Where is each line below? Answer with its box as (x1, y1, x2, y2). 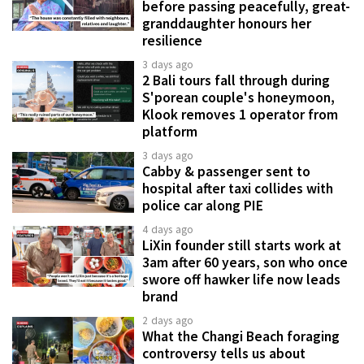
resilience (142, 32, 202, 50)
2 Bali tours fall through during (142, 71, 330, 90)
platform (142, 123, 197, 141)
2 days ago (142, 314, 194, 328)
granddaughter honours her (142, 15, 311, 33)
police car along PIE (142, 197, 263, 215)
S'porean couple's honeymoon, (142, 89, 335, 107)
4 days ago (142, 223, 194, 237)
